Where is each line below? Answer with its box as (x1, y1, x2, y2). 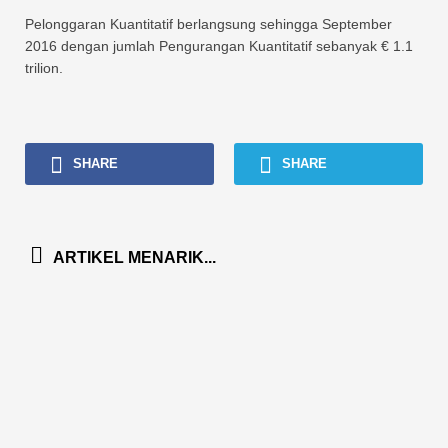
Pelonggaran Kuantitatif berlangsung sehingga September (25, 15, 392, 32)
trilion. (25, 59, 63, 76)
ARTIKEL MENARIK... (53, 248, 216, 266)
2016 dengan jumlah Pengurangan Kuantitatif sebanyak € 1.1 (25, 37, 413, 54)
